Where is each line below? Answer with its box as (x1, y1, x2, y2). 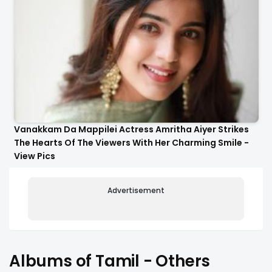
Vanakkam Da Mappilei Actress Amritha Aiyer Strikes (13, 123, 249, 136)
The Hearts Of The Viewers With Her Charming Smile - (13, 137, 249, 149)
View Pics (13, 150, 55, 163)
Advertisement (107, 185, 165, 195)
